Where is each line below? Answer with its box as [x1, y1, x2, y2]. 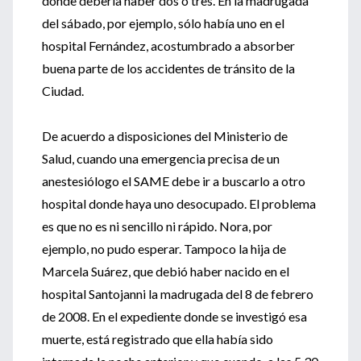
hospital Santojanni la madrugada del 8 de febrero [42, 286, 313, 301]
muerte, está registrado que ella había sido [42, 331, 273, 346]
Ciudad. [42, 83, 84, 98]
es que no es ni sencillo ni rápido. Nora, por [42, 218, 272, 234]
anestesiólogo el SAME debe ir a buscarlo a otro [42, 173, 305, 189]
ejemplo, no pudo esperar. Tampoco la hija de [42, 241, 286, 256]
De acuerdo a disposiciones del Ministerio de [42, 128, 288, 143]
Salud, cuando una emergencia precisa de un [42, 151, 280, 166]
